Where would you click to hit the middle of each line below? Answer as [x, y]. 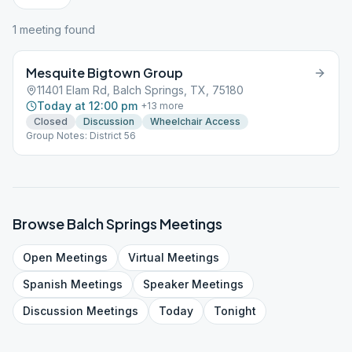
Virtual [146, 257]
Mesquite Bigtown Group [104, 73]
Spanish [45, 284]
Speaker [166, 284]
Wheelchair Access [195, 121]
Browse [40, 224]
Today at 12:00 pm [87, 106]
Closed [51, 121]
